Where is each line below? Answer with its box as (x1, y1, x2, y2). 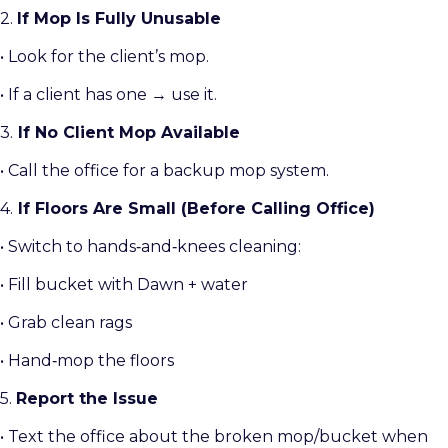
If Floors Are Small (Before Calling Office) (13, 199, 375, 219)
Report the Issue (16, 389, 158, 409)
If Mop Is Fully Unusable (17, 9, 221, 29)
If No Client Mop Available (13, 123, 240, 143)
